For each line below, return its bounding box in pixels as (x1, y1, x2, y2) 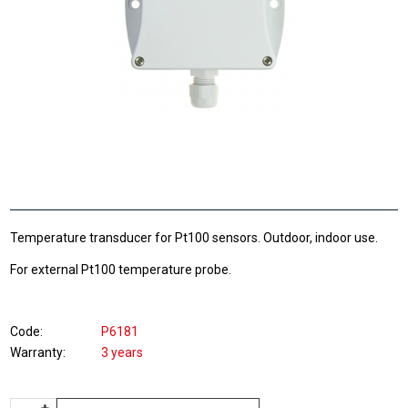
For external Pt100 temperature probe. (10, 262, 232, 277)
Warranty (10, 345, 64, 360)
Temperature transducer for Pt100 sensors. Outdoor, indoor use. (10, 230, 379, 245)
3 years (101, 345, 144, 360)
